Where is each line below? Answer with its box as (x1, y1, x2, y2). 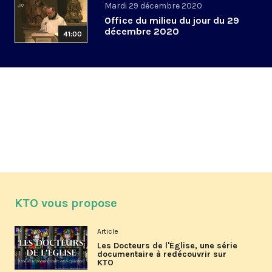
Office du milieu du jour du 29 (104, 15, 239, 27)
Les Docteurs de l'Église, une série (97, 240, 237, 251)
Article (97, 227, 118, 236)
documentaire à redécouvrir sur (97, 249, 226, 260)
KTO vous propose (15, 196, 117, 211)
